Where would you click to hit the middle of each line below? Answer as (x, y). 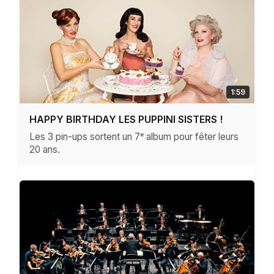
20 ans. (45, 149)
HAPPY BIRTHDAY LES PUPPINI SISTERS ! (126, 119)
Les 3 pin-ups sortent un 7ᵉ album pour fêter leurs (134, 136)
